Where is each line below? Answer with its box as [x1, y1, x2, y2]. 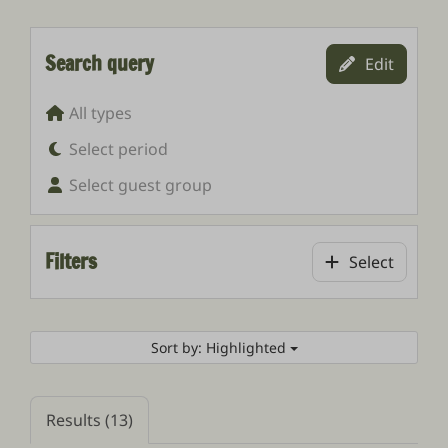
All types [69, 101, 133, 124]
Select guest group [69, 173, 213, 196]
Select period [69, 137, 169, 160]
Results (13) [46, 408, 134, 431]
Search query [45, 48, 155, 78]
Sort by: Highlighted [150, 337, 290, 357]
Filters [45, 246, 98, 276]
